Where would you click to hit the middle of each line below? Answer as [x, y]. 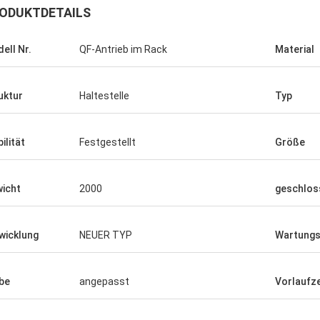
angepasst [104, 281]
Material [295, 49]
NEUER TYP [106, 235]
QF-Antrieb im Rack [123, 49]
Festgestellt [107, 142]
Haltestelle [104, 96]
